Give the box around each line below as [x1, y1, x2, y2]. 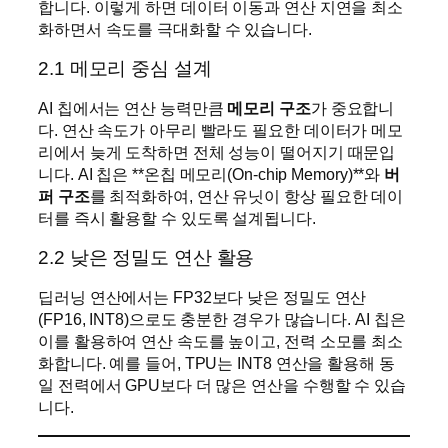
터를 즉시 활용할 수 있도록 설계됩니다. [38, 209, 316, 228]
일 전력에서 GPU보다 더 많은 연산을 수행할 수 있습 [38, 376, 406, 395]
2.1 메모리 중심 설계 [38, 57, 212, 79]
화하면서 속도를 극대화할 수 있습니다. [38, 20, 312, 39]
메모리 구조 [227, 99, 311, 118]
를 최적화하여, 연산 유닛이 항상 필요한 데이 [89, 187, 404, 206]
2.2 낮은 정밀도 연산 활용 [38, 246, 255, 268]
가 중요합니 [310, 99, 395, 118]
